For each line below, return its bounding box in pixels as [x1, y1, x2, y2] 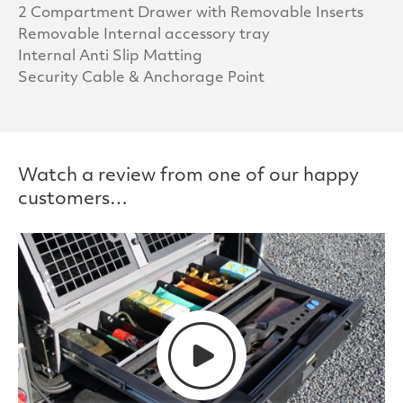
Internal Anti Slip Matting [18, 49, 202, 65]
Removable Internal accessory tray [18, 28, 270, 43]
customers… [18, 191, 128, 210]
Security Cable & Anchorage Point [18, 71, 264, 86]
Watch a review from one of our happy [18, 167, 359, 186]
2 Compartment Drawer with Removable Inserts [18, 6, 363, 22]
